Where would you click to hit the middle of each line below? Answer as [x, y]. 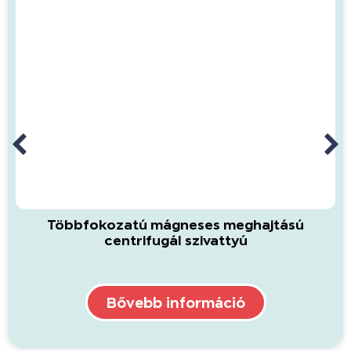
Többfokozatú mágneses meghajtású [175, 224]
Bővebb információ [175, 302]
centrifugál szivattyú [175, 240]
